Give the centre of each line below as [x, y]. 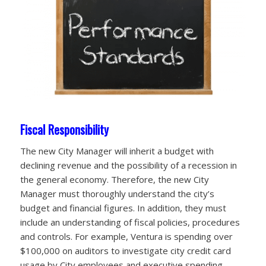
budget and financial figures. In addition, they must [123, 208]
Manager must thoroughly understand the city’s [117, 194]
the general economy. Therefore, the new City [114, 180]
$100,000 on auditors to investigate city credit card [125, 251]
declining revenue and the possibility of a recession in [128, 165]
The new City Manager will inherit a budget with [117, 151]
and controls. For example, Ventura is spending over [126, 237]
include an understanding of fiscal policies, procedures [130, 222]
